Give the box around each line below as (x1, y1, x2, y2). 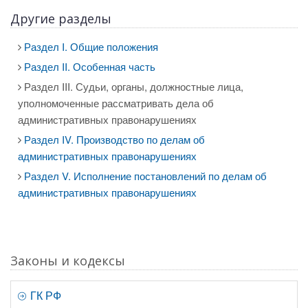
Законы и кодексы (10, 252, 125, 269)
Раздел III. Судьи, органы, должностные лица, (21, 79, 243, 93)
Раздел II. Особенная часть (24, 59, 155, 74)
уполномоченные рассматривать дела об (18, 96, 214, 110)
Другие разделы (10, 10, 111, 27)
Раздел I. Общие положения (24, 39, 158, 54)
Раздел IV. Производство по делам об (24, 132, 205, 146)
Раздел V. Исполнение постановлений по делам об (24, 168, 267, 183)
